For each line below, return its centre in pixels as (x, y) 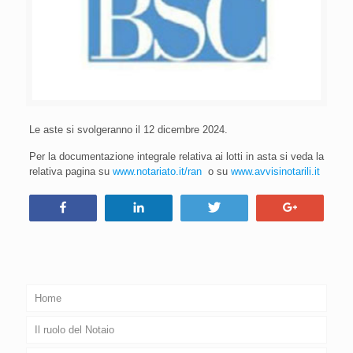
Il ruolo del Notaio (74, 329)
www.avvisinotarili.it (275, 171)
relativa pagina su (71, 171)
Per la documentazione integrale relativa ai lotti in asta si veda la (176, 156)
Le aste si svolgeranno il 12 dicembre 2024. (128, 129)
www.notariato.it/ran (157, 171)
